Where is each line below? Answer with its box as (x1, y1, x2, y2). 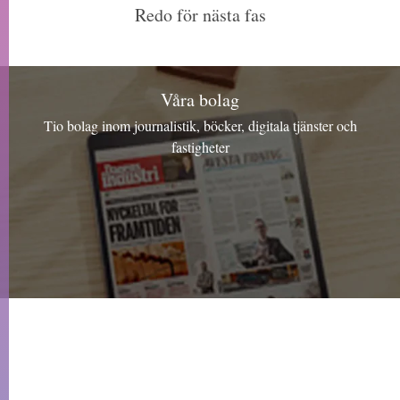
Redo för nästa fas (134, 3, 266, 27)
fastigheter (171, 137, 229, 156)
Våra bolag (161, 87, 239, 112)
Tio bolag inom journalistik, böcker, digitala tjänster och (43, 116, 357, 135)
